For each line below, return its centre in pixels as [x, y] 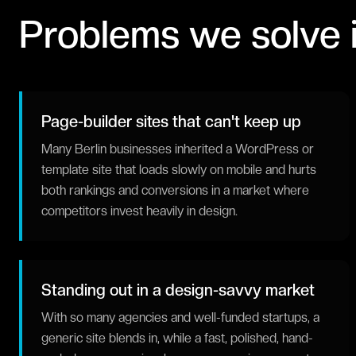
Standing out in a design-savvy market [178, 290]
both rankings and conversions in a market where [175, 190]
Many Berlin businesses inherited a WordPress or [178, 149]
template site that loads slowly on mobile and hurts [179, 170]
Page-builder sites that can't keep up [171, 122]
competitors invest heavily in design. [139, 211]
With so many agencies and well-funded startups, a [180, 317]
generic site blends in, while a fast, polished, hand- [177, 338]
